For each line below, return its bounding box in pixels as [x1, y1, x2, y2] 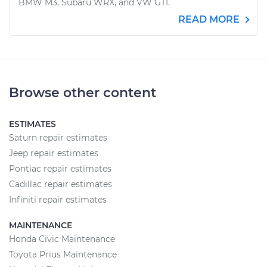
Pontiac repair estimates [9, 163, 111, 174]
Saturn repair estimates [9, 132, 107, 143]
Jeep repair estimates [9, 148, 98, 159]
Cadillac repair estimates [9, 179, 112, 190]
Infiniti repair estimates [9, 194, 107, 205]
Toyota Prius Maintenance [9, 249, 117, 260]
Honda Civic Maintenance [9, 234, 115, 244]
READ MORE [178, 14, 242, 25]
